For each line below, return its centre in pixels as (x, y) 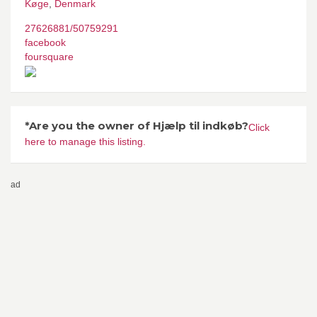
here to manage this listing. (85, 141)
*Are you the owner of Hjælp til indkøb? (137, 125)
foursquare (49, 56)
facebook (45, 42)
